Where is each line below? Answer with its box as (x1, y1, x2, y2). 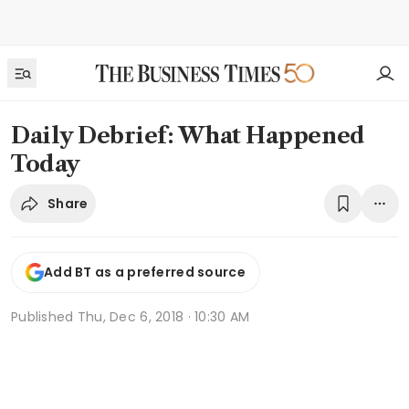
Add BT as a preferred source (44, 263, 246, 282)
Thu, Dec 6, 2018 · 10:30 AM (77, 307, 250, 326)
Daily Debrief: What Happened (11, 122, 365, 149)
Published (11, 307, 78, 326)
